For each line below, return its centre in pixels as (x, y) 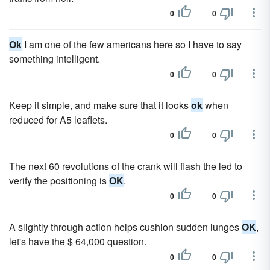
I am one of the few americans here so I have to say (132, 44)
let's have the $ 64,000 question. (78, 241)
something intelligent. (55, 59)
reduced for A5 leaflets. (58, 120)
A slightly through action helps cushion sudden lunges (125, 227)
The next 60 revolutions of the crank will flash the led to (126, 166)
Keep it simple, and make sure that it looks (100, 105)
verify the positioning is (59, 181)
